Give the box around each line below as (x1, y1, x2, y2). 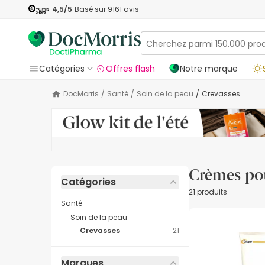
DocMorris (68, 89, 99, 99)
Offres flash (106, 63, 155, 75)
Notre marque (180, 63, 238, 75)
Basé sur (75, 4, 108, 14)
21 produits (189, 187, 227, 198)
